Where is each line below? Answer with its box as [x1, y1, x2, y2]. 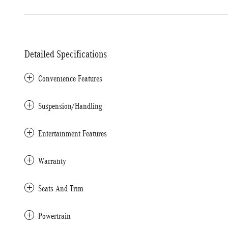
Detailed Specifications [24, 48, 107, 60]
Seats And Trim [38, 184, 83, 193]
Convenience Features [38, 74, 102, 83]
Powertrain [38, 211, 71, 221]
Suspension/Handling [38, 101, 102, 111]
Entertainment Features [38, 129, 107, 138]
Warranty [38, 156, 66, 166]
